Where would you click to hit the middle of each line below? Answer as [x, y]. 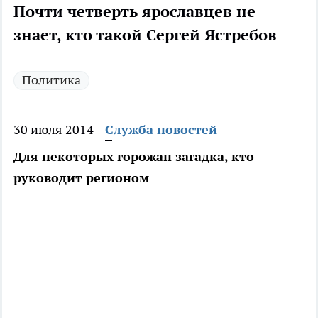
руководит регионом [81, 178]
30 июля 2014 [54, 130]
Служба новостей [161, 130]
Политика [51, 80]
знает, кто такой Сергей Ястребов [145, 35]
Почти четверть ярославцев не [135, 12]
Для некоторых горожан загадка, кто [134, 157]
